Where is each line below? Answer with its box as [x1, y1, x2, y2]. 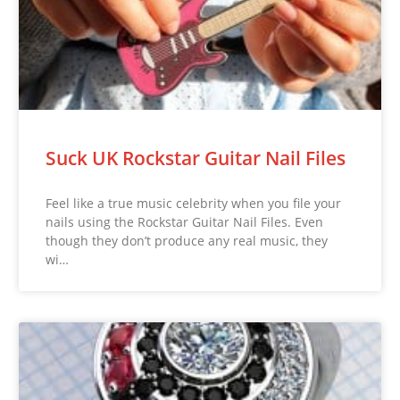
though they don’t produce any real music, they [46, 231, 329, 249]
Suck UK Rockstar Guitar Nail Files [46, 145, 346, 171]
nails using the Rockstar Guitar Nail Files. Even [46, 212, 324, 230]
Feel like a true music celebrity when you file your [46, 194, 342, 212]
